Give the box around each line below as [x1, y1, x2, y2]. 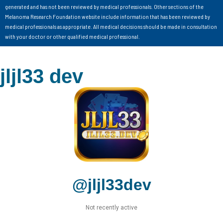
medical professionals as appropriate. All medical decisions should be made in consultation [5, 22, 217, 30]
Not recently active [86, 204, 137, 211]
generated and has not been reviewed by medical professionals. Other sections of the [5, 2, 204, 10]
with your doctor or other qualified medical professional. [5, 32, 140, 40]
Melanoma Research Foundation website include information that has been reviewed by [5, 12, 210, 20]
